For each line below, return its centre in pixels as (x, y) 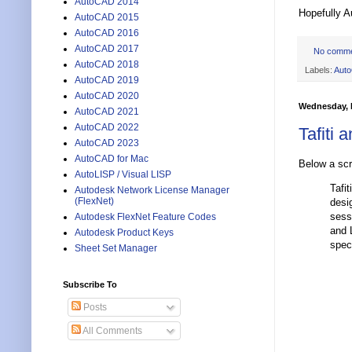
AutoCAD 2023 (107, 143)
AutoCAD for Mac (112, 159)
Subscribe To (90, 285)
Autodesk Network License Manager (152, 191)
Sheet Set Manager (116, 249)
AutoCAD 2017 (107, 49)
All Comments (112, 331)
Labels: (319, 70)
